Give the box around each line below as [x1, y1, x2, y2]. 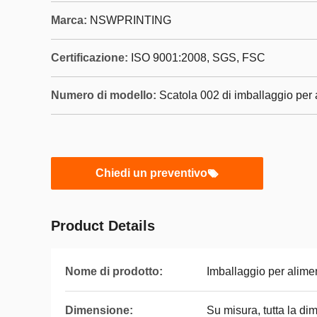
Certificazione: [51, 52, 128, 64]
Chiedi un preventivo [96, 167, 207, 179]
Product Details [51, 218, 155, 234]
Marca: [51, 14, 87, 26]
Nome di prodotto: [65, 265, 163, 277]
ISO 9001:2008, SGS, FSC [131, 52, 265, 64]
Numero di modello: [51, 89, 156, 101]
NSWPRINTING [90, 14, 171, 26]
